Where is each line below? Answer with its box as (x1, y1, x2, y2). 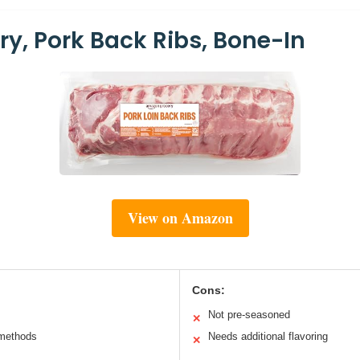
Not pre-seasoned (208, 308, 290, 321)
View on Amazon (127, 207, 233, 228)
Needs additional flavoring (208, 329, 328, 342)
